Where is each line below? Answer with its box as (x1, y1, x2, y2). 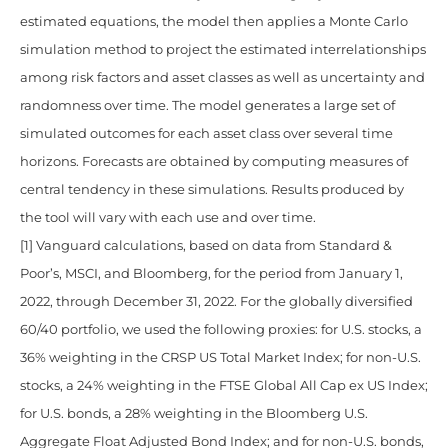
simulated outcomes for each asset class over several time (20, 126, 393, 142)
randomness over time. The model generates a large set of (20, 98, 395, 114)
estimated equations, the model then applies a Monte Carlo (20, 14, 408, 30)
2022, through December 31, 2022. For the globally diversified (20, 294, 413, 310)
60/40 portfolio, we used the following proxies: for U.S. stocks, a (20, 322, 422, 338)
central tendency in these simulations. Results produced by (20, 182, 404, 198)
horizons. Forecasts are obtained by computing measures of (20, 154, 408, 170)
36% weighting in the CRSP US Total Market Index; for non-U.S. (20, 350, 421, 366)
